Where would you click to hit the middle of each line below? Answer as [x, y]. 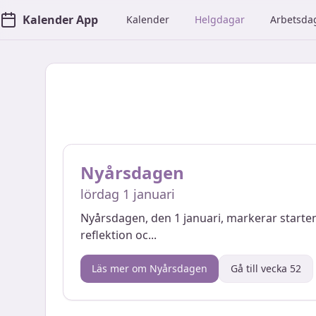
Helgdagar [220, 19]
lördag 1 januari [128, 194]
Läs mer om [121, 268]
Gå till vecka [260, 268]
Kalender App [60, 20]
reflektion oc [114, 235]
